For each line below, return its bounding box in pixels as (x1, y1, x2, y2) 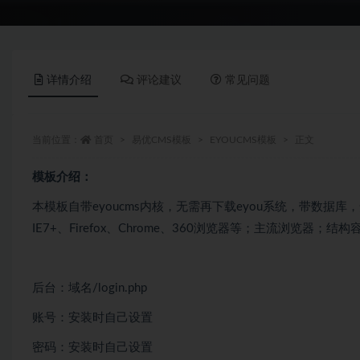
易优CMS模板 (132, 134, 191, 145)
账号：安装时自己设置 (32, 311, 153, 324)
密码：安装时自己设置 (32, 341, 153, 354)
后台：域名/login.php (32, 281, 147, 294)
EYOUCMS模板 (210, 134, 276, 145)
